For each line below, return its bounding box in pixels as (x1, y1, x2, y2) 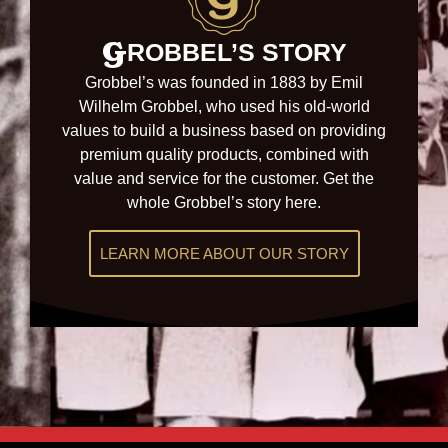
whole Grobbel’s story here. (127, 194, 321, 212)
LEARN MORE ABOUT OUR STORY (99, 245, 349, 263)
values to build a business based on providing (62, 122, 386, 140)
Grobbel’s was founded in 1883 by (85, 74, 331, 92)
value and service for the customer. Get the (74, 170, 374, 188)
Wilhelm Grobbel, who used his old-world (78, 98, 370, 116)
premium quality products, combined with (79, 146, 369, 164)
